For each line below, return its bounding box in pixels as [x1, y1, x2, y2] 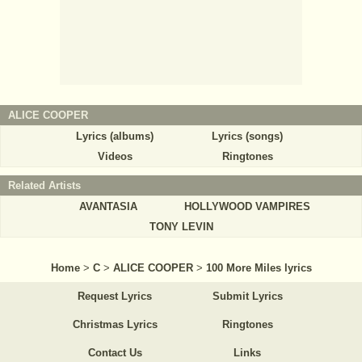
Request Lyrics [78, 290, 152, 303]
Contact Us [87, 347, 142, 360]
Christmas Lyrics [72, 318, 158, 331]
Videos [97, 150, 133, 163]
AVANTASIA [79, 200, 137, 213]
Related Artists [8, 179, 81, 192]
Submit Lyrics [212, 290, 283, 303]
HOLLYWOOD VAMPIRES [184, 200, 310, 213]
